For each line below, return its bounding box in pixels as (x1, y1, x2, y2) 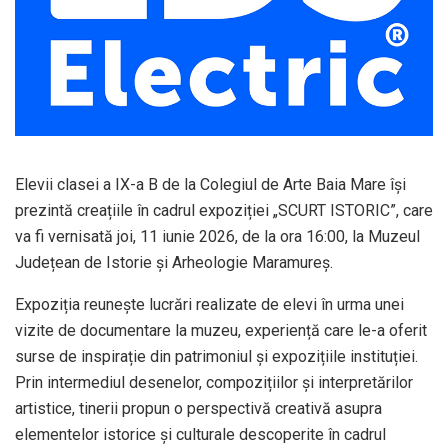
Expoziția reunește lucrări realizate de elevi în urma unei (15, 294, 404, 314)
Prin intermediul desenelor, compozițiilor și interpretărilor (15, 372, 413, 392)
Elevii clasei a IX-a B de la (15, 174, 200, 194)
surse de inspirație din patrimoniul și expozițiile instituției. (15, 346, 418, 366)
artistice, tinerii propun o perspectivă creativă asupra (15, 398, 382, 418)
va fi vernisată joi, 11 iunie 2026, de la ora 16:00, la (15, 226, 368, 246)
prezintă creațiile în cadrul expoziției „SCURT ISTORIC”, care (15, 200, 433, 220)
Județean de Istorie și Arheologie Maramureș (15, 252, 330, 272)
